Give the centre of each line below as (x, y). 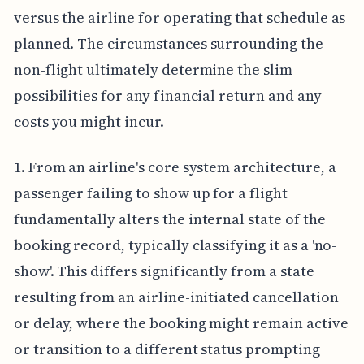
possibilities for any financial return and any (167, 95)
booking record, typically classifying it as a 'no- (175, 245)
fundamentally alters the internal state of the (169, 219)
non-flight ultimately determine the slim (153, 69)
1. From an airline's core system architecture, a (175, 167)
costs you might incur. (89, 121)
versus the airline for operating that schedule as (180, 17)
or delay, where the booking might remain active (181, 323)
